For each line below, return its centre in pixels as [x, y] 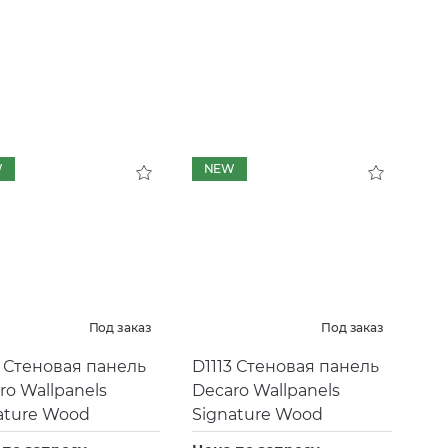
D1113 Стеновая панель [285, 366]
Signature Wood [257, 414]
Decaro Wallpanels [265, 390]
